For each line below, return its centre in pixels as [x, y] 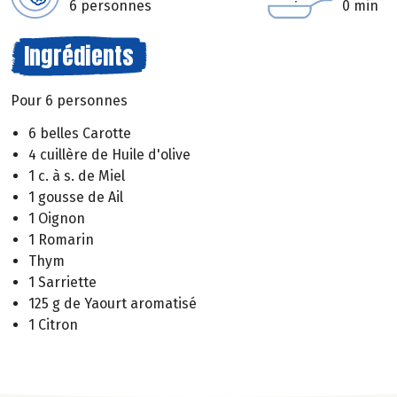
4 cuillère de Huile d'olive [109, 154]
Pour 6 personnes [69, 101]
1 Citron [53, 324]
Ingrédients [79, 56]
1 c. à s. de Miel [77, 175]
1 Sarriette [62, 282]
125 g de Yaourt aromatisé [113, 303]
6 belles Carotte [80, 133]
